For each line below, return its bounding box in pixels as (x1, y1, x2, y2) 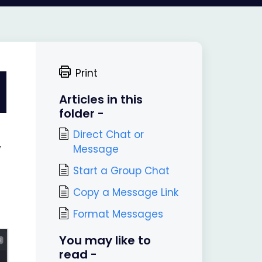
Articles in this (58, 91, 143, 108)
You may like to (58, 232, 151, 249)
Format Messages (73, 207, 163, 221)
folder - (58, 105, 104, 122)
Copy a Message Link (73, 185, 178, 199)
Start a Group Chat (73, 164, 170, 178)
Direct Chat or (73, 127, 144, 142)
